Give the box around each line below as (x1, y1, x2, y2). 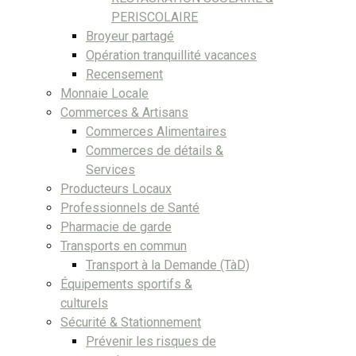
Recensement (86, 66, 163, 82)
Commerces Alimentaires (86, 123, 226, 139)
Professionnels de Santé (60, 199, 199, 215)
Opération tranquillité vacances (86, 47, 257, 63)
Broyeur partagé (86, 28, 174, 44)
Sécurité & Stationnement (60, 314, 201, 330)
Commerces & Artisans (60, 104, 188, 120)
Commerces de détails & (86, 142, 223, 158)
